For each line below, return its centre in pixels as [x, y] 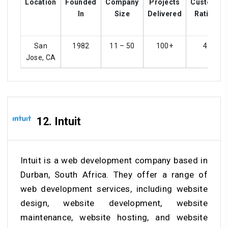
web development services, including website [114, 189]
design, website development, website [114, 203]
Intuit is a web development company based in [114, 160]
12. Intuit [59, 122]
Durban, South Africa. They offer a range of [114, 174]
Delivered [165, 13]
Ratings [208, 13]
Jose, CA [41, 57]
